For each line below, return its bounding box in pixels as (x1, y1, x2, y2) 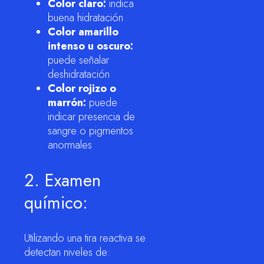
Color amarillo (48, 24, 118, 39)
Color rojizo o (48, 80, 116, 96)
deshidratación (48, 66, 110, 82)
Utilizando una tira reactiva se (24, 230, 146, 246)
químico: (24, 190, 88, 215)
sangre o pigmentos (48, 123, 133, 138)
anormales (48, 137, 92, 153)
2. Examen (24, 167, 101, 193)
